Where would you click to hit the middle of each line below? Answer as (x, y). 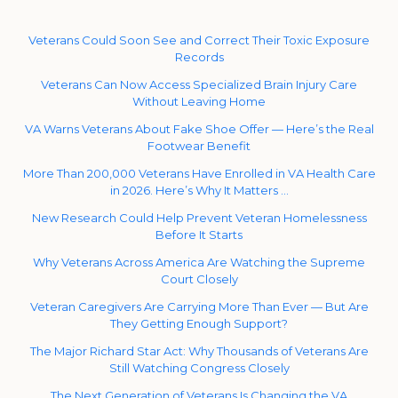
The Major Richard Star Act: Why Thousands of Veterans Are (199, 350)
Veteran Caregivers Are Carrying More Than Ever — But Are (199, 306)
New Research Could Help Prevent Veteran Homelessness (199, 217)
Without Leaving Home (199, 101)
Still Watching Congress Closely (199, 367)
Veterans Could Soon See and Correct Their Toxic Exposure (199, 40)
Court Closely (199, 279)
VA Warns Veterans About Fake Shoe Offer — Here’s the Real (199, 128)
